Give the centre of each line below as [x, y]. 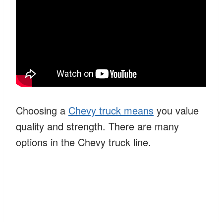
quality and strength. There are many [97, 126]
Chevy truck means [111, 110]
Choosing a [42, 110]
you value [176, 110]
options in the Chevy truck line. [83, 142]
